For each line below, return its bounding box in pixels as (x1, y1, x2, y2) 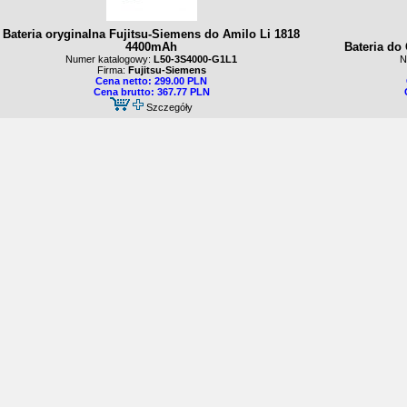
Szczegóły (146, 102, 193, 113)
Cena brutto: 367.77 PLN (93, 86, 210, 97)
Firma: (96, 65, 128, 75)
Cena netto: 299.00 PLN (95, 75, 207, 86)
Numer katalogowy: (65, 54, 151, 65)
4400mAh (125, 41, 177, 54)
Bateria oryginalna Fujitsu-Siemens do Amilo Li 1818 (3, 28, 300, 41)
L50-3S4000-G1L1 (151, 54, 237, 65)
